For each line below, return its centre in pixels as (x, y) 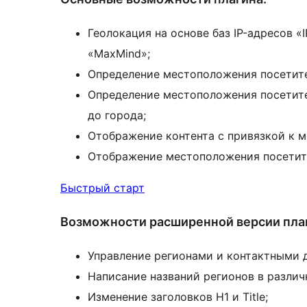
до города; (117, 115)
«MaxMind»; (119, 54)
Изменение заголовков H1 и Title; (178, 297)
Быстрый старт (102, 188)
